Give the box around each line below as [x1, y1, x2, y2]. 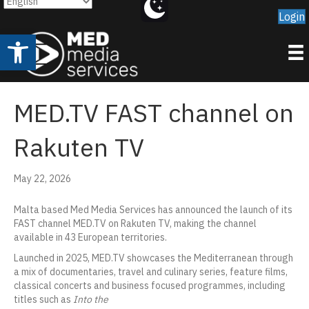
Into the [73, 293, 108, 306]
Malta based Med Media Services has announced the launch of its [14, 203, 292, 217]
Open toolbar [6, 26, 137, 55]
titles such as [14, 293, 73, 306]
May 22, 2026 [14, 172, 71, 186]
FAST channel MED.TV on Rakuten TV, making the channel [14, 217, 257, 230]
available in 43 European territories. [14, 231, 167, 244]
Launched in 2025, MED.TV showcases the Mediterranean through [14, 252, 293, 265]
